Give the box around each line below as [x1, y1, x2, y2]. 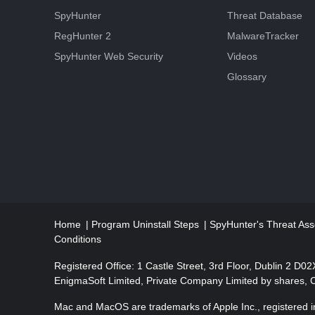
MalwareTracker [227, 30, 299, 41]
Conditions [54, 233, 101, 245]
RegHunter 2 [54, 30, 111, 41]
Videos [227, 50, 257, 62]
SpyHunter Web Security [54, 50, 163, 62]
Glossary [227, 70, 266, 82]
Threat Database [227, 9, 302, 21]
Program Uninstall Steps [91, 218, 202, 230]
